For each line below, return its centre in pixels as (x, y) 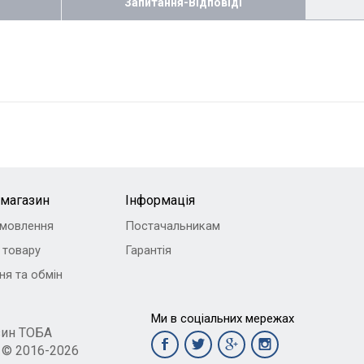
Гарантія (148, 250)
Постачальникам (172, 225)
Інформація (160, 200)
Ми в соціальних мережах (222, 318)
